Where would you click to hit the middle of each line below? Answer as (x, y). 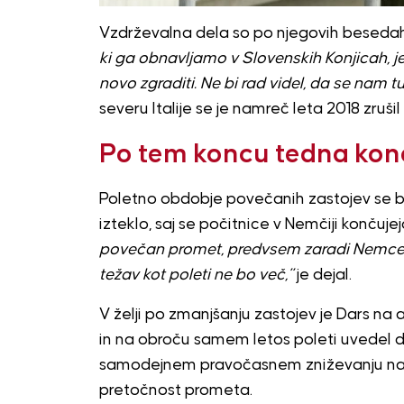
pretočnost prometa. (175, 390)
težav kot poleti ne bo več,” (196, 275)
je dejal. (322, 275)
